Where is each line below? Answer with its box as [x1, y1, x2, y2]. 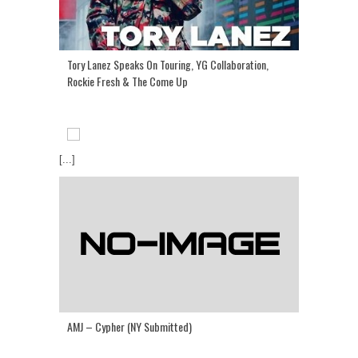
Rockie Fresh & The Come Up [67, 72, 188, 89]
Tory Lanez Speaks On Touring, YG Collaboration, [67, 55, 268, 73]
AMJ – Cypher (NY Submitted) [67, 317, 192, 335]
